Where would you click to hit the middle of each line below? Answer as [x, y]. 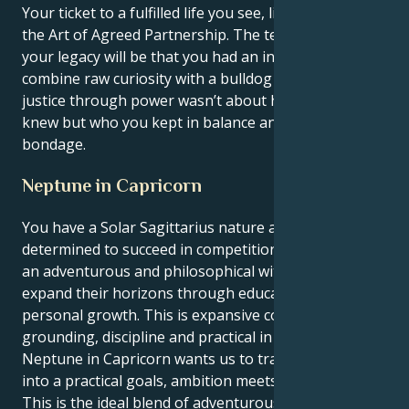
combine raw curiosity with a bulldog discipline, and [197, 79]
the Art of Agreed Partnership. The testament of [187, 35]
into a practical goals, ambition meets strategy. [182, 381]
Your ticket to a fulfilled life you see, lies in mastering [202, 13]
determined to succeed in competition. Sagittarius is [198, 250]
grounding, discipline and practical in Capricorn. [184, 337]
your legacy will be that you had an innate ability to [195, 57]
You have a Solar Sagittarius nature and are [171, 228]
